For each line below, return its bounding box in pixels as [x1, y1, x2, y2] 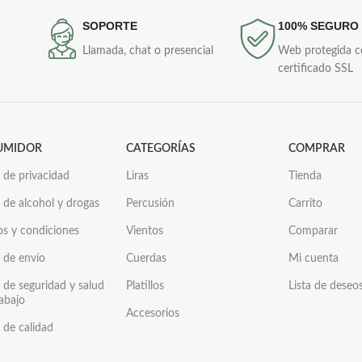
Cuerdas [126, 253, 167, 264]
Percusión [126, 198, 175, 209]
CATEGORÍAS [126, 143, 196, 154]
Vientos [126, 225, 164, 237]
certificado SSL [278, 63, 354, 74]
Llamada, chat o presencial [82, 45, 213, 57]
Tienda [288, 170, 322, 182]
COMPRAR [288, 143, 346, 154]
